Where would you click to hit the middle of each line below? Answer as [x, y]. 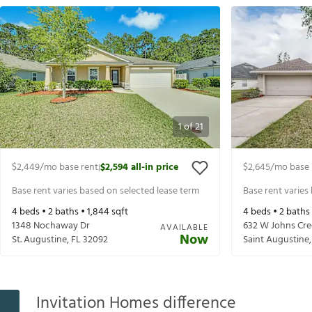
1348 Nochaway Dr [51, 226]
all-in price [155, 168]
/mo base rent [69, 168]
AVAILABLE [184, 228]
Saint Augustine [276, 240]
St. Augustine [39, 240]
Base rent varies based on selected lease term [106, 191]
